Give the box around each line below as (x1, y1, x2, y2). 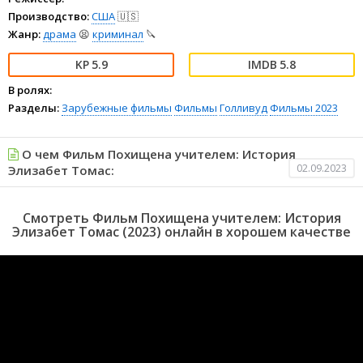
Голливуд (220, 100, 267, 116)
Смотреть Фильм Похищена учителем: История (22, 209, 341, 228)
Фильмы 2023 (270, 100, 338, 116)
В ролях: (8, 83, 52, 98)
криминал (92, 27, 143, 42)
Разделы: (8, 100, 59, 116)
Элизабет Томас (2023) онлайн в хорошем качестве (12, 223, 351, 241)
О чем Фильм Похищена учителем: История (19, 146, 296, 163)
